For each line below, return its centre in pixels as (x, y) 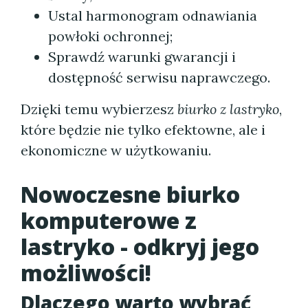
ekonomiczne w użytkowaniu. (116, 150)
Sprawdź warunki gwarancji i (142, 57)
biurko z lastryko (228, 109)
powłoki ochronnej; (110, 36)
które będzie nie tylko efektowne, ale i (143, 130)
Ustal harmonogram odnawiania (153, 15)
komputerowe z (109, 220)
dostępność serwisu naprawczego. (159, 77)
